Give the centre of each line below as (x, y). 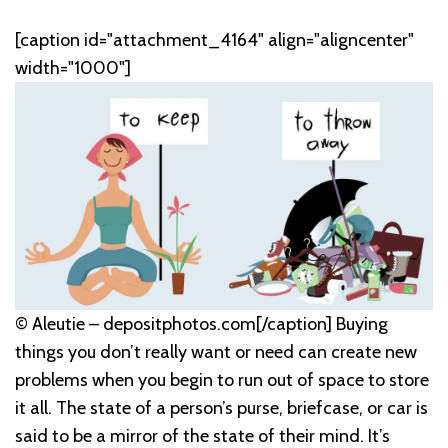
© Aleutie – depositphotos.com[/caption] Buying (201, 324)
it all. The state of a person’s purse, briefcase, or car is (221, 408)
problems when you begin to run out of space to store (222, 380)
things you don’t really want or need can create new (216, 352)
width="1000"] (73, 68)
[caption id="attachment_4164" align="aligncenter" (214, 40)
